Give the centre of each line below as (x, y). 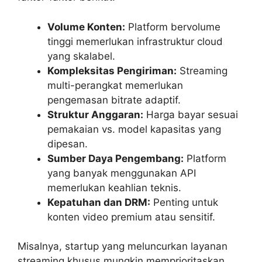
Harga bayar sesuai (191, 114)
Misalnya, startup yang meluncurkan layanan (123, 247)
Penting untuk (184, 202)
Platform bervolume (173, 27)
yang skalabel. (81, 56)
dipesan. (68, 144)
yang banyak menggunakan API (122, 173)
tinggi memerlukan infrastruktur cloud (135, 41)
